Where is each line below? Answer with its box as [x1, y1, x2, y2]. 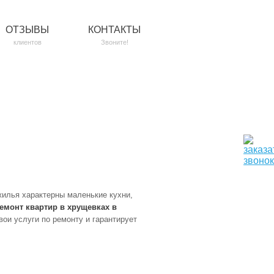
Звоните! [100, 39, 128, 46]
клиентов [13, 39, 42, 46]
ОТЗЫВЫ [6, 24, 49, 35]
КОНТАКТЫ [88, 24, 141, 35]
